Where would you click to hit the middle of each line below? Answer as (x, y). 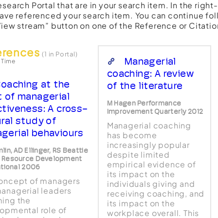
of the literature (145, 86)
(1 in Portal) (60, 54)
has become (132, 135)
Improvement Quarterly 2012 (155, 111)
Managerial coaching (149, 125)
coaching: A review (150, 73)
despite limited (138, 154)
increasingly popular (148, 145)
